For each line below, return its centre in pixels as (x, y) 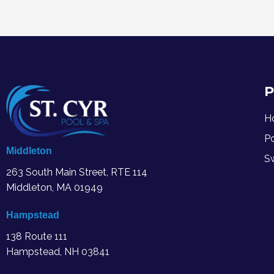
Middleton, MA (39, 188)
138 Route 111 (37, 237)
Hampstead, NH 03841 (58, 252)
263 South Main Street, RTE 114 (77, 172)
